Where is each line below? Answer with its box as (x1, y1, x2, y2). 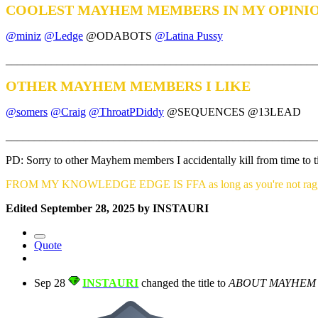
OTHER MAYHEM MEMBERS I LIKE (6, 78, 251, 94)
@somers (6, 106, 48, 119)
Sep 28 (34, 277, 65, 290)
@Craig (50, 106, 86, 119)
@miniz (6, 30, 41, 43)
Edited (6, 202, 40, 215)
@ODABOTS (86, 30, 155, 43)
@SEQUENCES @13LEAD (164, 106, 301, 119)
